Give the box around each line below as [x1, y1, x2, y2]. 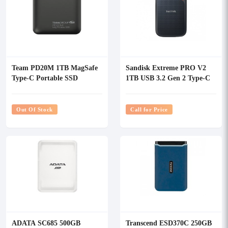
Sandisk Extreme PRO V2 [126, 63, 206, 72]
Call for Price [130, 105, 168, 113]
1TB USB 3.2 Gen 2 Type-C [126, 73, 210, 82]
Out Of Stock [16, 105, 53, 113]
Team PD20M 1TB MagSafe [12, 63, 98, 72]
